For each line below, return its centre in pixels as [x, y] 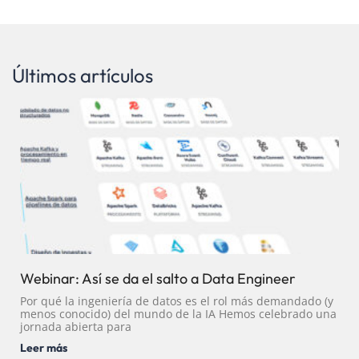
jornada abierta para [76, 326]
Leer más [44, 347]
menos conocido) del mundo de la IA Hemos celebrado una [178, 313]
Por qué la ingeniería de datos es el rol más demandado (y [177, 301]
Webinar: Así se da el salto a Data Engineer [158, 278]
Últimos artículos [83, 75]
